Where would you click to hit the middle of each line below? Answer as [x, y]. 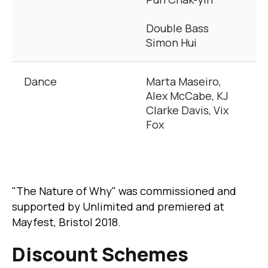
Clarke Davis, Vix [187, 110]
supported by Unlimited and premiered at [118, 207]
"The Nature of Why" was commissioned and [124, 191]
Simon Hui [171, 43]
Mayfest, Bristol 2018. [66, 222]
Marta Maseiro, [184, 82]
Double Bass [177, 28]
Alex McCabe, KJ [187, 96]
